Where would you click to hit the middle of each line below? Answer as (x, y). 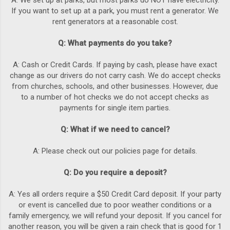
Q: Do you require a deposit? (115, 173)
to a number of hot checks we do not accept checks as (115, 97)
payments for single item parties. (115, 108)
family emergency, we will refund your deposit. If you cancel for (115, 216)
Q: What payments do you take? (115, 43)
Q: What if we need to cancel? (115, 130)
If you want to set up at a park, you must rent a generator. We (115, 11)
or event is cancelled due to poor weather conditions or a (115, 205)
